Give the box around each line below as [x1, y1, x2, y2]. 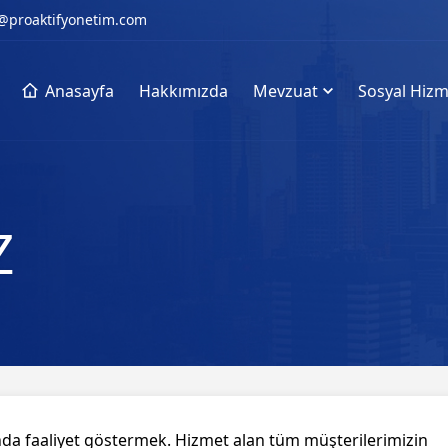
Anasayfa [45, 80, 114, 102]
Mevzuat [253, 80, 318, 102]
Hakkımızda [139, 80, 228, 102]
